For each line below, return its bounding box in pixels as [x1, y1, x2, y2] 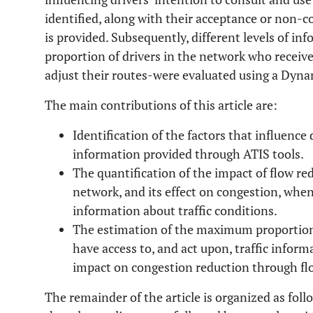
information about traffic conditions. [73, 202, 277, 219]
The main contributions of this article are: [45, 96, 277, 113]
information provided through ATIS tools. [73, 145, 304, 162]
